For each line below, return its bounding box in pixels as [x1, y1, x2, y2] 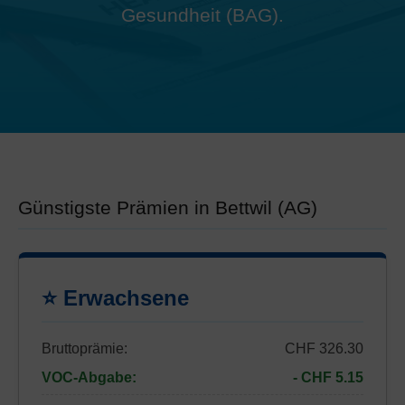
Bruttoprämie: [42, 341, 127, 356]
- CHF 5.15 [293, 370, 363, 385]
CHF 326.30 [285, 341, 363, 356]
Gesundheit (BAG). [121, 5, 284, 25]
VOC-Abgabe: [42, 370, 137, 385]
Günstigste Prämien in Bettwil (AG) [18, 197, 317, 218]
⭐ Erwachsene [42, 286, 189, 310]
